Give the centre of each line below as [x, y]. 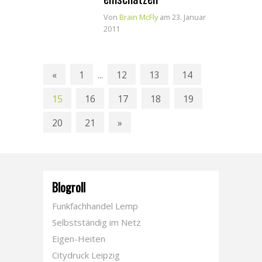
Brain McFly [139, 17]
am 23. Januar [183, 17]
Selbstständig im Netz [96, 222]
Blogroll [69, 187]
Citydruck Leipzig [86, 255]
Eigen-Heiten [79, 239]
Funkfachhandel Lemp [95, 206]
